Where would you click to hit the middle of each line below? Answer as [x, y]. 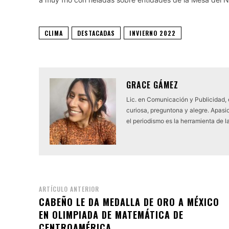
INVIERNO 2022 [153, 33]
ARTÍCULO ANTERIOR [69, 189]
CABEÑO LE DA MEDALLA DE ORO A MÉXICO [129, 202]
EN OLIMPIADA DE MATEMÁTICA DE [111, 214]
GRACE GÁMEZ [152, 85]
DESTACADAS [96, 33]
